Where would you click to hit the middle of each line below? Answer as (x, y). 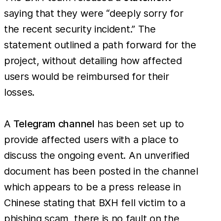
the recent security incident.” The (80, 29)
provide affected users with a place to (91, 140)
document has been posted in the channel (101, 171)
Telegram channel (54, 124)
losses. (19, 92)
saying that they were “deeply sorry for (94, 14)
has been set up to (139, 124)
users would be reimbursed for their (87, 77)
